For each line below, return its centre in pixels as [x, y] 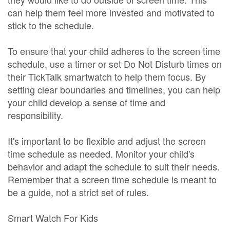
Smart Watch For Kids [53, 218]
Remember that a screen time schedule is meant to [112, 179]
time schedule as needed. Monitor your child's [101, 154]
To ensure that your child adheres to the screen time [114, 51]
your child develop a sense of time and [87, 102]
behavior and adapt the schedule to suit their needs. [114, 166]
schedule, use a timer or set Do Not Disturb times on [115, 64]
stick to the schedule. [51, 25]
